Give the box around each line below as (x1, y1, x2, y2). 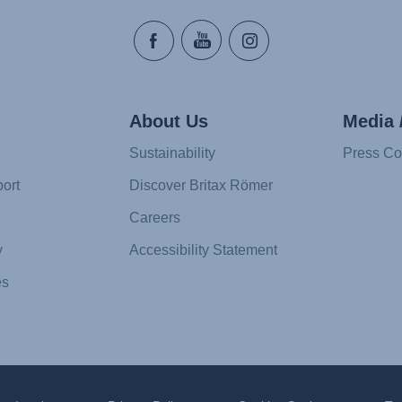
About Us (129, 111, 208, 132)
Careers (129, 210, 180, 226)
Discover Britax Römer (129, 178, 273, 194)
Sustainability (129, 145, 215, 162)
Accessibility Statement (129, 242, 277, 258)
